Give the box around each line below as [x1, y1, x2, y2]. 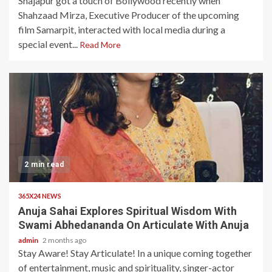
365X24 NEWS [18, 192, 61, 200]
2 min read [24, 160, 64, 169]
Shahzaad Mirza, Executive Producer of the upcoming [18, 9, 239, 21]
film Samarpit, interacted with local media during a [18, 24, 225, 35]
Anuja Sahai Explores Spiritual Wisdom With [18, 205, 237, 217]
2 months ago [42, 236, 86, 245]
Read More [80, 39, 121, 50]
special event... [18, 38, 80, 50]
